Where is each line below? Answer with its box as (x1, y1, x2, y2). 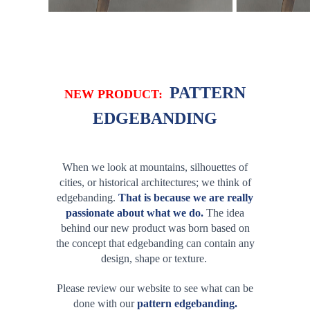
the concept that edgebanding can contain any (55, 237, 255, 249)
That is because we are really (118, 192, 253, 203)
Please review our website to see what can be (57, 282, 253, 294)
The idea (203, 207, 244, 219)
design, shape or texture (100, 253, 204, 264)
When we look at (62, 161, 140, 173)
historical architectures (98, 176, 196, 188)
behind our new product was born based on (60, 222, 250, 234)
